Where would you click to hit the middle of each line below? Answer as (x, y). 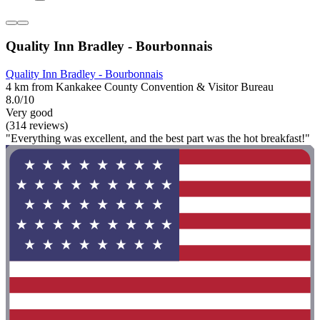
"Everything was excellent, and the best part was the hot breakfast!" (158, 139)
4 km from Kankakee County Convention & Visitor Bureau (140, 87)
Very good (29, 113)
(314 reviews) (37, 126)
